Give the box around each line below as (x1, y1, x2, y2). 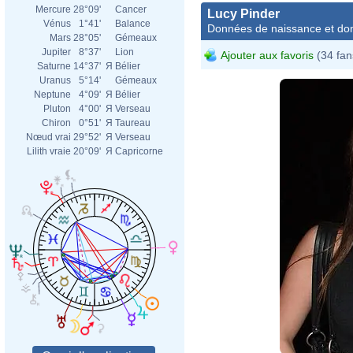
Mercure (35, 4, 71, 15)
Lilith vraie (27, 146, 71, 157)
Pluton (43, 103, 71, 114)
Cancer (115, 4, 147, 15)
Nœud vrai (26, 132, 71, 143)
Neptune (34, 89, 71, 100)
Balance (115, 18, 150, 29)
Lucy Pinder (207, 6, 280, 20)
